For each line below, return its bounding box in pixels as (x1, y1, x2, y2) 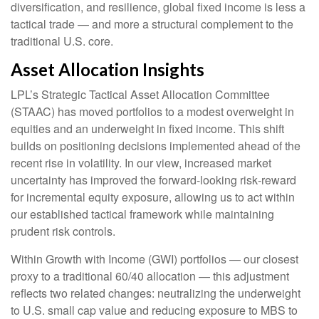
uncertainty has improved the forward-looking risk (11, 172, 258, 189)
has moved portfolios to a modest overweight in (55, 103, 294, 120)
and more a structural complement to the (89, 16, 293, 33)
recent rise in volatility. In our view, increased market (11, 155, 271, 172)
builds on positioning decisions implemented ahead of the (11, 137, 300, 155)
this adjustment (210, 268, 289, 285)
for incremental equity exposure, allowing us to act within (11, 189, 295, 206)
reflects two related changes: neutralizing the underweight (11, 285, 300, 302)
